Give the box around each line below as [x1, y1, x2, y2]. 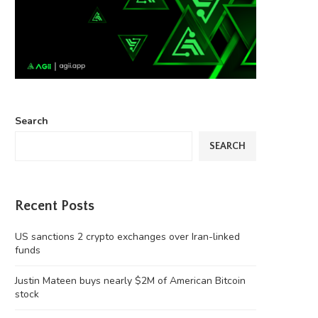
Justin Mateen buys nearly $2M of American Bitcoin [15, 274, 246, 288]
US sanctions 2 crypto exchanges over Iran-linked [15, 230, 240, 244]
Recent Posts [15, 198, 94, 214]
